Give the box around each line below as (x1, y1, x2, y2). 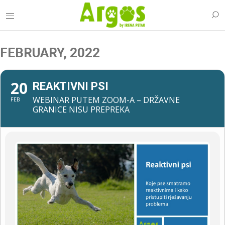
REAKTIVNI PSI (33, 80, 108, 92)
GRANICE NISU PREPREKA (33, 104, 130, 115)
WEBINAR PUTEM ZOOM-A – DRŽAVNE (33, 94, 180, 105)
